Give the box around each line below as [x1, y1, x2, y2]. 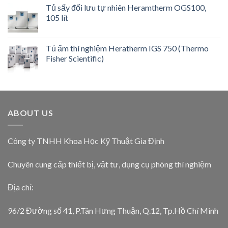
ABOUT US [8, 108, 53, 118]
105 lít [46, 13, 68, 23]
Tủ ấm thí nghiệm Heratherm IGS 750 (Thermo [46, 43, 209, 53]
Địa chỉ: [8, 182, 34, 192]
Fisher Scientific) [46, 53, 104, 64]
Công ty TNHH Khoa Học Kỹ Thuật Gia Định [8, 135, 164, 146]
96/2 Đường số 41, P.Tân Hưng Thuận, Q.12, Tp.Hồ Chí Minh [8, 206, 218, 216]
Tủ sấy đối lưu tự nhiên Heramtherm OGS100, [46, 3, 206, 13]
